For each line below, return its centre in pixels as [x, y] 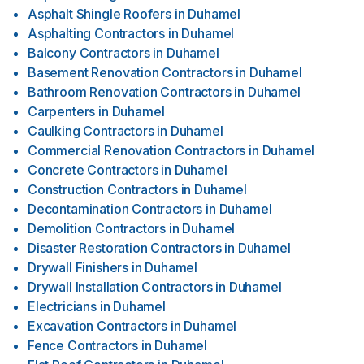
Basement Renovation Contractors [130, 72]
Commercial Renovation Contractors [137, 150]
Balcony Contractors [89, 53]
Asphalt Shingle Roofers [100, 14]
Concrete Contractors [93, 170]
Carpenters [62, 111]
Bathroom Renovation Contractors [130, 92]
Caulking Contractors [91, 131]
